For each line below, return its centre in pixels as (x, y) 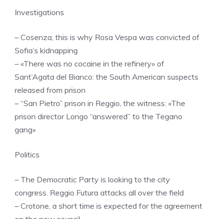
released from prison (50, 90)
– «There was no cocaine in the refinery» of (89, 63)
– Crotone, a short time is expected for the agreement (109, 206)
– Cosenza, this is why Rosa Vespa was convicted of (107, 37)
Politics (27, 154)
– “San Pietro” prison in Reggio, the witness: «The (100, 103)
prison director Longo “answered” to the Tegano (99, 116)
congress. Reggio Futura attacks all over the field (99, 192)
